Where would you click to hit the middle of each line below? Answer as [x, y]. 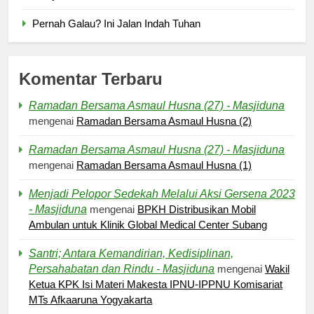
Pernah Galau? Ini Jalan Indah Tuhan [116, 23]
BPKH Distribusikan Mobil [197, 209]
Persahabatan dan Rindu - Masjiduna [122, 268]
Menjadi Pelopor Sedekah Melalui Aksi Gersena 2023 [162, 193]
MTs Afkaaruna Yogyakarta [90, 299]
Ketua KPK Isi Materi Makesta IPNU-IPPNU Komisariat [156, 284]
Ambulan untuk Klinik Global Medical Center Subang [148, 224]
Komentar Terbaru [91, 78]
